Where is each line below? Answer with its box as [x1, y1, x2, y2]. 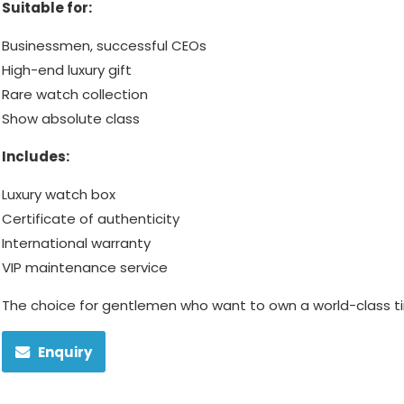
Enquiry [38, 342, 92, 362]
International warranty [2, 234, 151, 253]
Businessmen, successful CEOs [2, 36, 207, 56]
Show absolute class [2, 109, 140, 129]
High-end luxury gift [2, 60, 132, 80]
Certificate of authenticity [2, 209, 179, 229]
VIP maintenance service [2, 258, 168, 278]
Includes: [2, 147, 69, 167]
